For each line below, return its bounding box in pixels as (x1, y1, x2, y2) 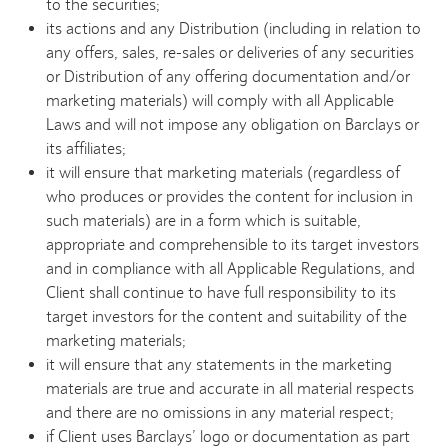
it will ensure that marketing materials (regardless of (46, 163, 401, 183)
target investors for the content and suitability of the (46, 307, 408, 327)
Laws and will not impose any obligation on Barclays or (46, 115, 420, 135)
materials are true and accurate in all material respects (46, 379, 415, 399)
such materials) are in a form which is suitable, (46, 211, 362, 231)
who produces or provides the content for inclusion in (46, 187, 414, 207)
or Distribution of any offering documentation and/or (46, 67, 411, 87)
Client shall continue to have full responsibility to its (46, 283, 397, 303)
